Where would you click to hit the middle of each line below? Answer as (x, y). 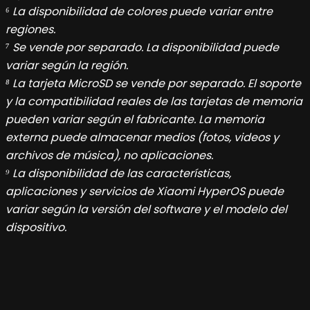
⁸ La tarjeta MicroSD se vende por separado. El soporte (153, 84)
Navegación (51, 289)
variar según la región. (67, 66)
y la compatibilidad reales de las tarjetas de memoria (154, 102)
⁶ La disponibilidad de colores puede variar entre (139, 12)
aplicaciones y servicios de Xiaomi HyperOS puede (145, 192)
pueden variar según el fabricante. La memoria (135, 120)
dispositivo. (36, 228)
